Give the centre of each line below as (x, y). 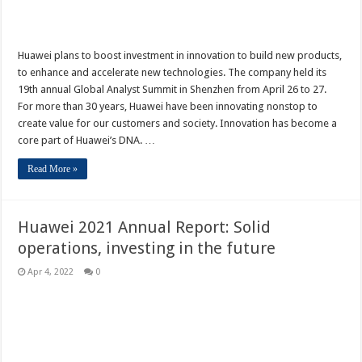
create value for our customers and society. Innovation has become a (178, 123)
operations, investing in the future (147, 248)
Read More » (53, 169)
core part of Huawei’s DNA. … (87, 140)
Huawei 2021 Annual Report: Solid (145, 227)
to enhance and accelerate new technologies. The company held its (173, 72)
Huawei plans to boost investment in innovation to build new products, (180, 55)
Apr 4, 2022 (51, 272)
